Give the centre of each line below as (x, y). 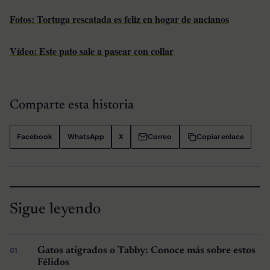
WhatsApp (86, 137)
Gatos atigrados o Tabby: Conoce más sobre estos (146, 250)
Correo (160, 137)
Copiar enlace (220, 137)
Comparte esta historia (72, 106)
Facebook (35, 137)
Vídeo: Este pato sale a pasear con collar (92, 51)
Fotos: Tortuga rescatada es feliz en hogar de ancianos (119, 19)
